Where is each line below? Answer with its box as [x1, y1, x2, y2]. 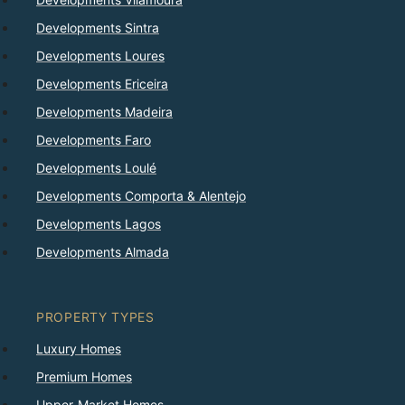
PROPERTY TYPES [36, 309, 155, 325]
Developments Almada [36, 244, 169, 260]
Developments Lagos [36, 216, 161, 232]
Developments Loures [36, 48, 165, 64]
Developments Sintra [36, 20, 159, 36]
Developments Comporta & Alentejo [36, 188, 246, 204]
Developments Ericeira [36, 76, 168, 92]
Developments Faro [36, 132, 151, 148]
